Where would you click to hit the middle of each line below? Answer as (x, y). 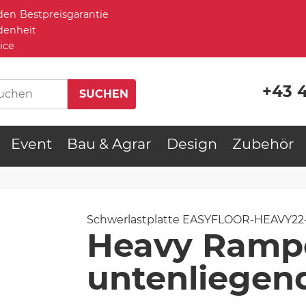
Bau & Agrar (109, 144)
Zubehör (263, 144)
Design (192, 144)
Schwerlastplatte (133, 219)
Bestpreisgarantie (64, 14)
